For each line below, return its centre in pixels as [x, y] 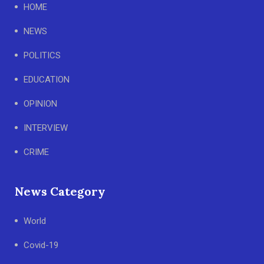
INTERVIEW [46, 128]
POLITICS [42, 55]
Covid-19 [41, 245]
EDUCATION [47, 79]
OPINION [40, 103]
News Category [60, 191]
